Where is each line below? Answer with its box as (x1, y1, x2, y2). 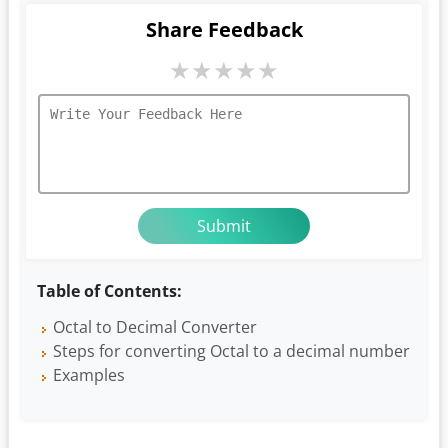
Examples (53, 364, 125, 387)
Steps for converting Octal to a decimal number (53, 340, 410, 363)
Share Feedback (145, 16, 303, 44)
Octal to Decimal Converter (53, 316, 257, 339)
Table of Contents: (37, 280, 182, 303)
